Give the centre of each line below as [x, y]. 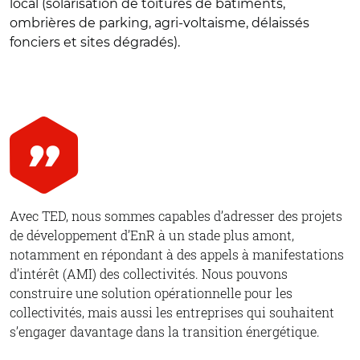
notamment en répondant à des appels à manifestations [177, 254]
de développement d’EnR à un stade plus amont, [152, 235]
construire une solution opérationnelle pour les [151, 292]
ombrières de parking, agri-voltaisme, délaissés [160, 22]
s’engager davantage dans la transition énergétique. [165, 331]
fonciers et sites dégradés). [95, 42]
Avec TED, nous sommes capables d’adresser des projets [176, 215]
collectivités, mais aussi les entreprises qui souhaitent [172, 312]
